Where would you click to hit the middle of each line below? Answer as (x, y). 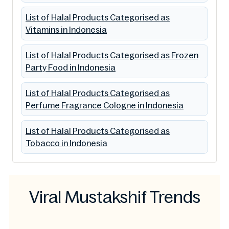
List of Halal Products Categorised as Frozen (112, 55)
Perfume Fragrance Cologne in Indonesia (105, 105)
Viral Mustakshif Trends (114, 197)
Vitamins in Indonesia (66, 29)
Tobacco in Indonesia (66, 143)
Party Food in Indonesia (71, 67)
